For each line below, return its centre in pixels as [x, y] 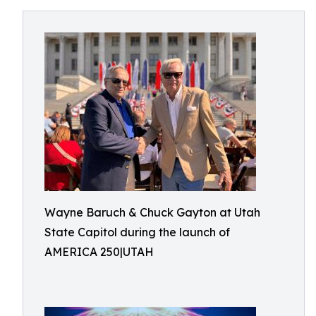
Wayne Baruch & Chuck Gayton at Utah [152, 212]
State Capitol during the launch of [137, 232]
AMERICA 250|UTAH [99, 252]
